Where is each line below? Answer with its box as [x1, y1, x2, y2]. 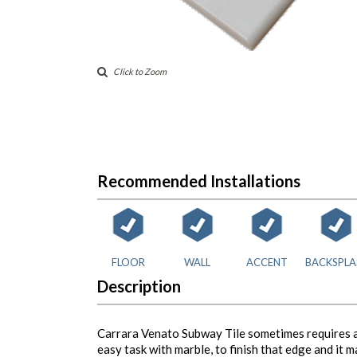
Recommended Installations [97, 171, 300, 190]
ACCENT [245, 256, 288, 269]
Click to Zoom [113, 66, 167, 77]
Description [97, 277, 181, 296]
